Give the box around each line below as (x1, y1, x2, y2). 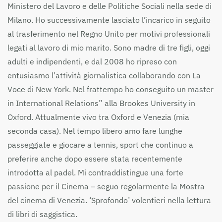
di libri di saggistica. (7, 209, 77, 219)
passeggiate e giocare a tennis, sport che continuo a (7, 140, 193, 150)
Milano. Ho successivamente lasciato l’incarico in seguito (7, 15, 211, 25)
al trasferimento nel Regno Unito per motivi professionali (7, 29, 210, 39)
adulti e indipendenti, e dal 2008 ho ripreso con (7, 56, 177, 66)
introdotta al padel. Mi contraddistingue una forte (7, 167, 183, 177)
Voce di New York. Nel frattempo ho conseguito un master (7, 84, 214, 94)
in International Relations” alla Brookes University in (7, 98, 195, 108)
